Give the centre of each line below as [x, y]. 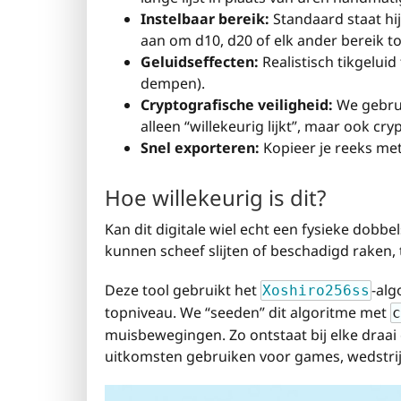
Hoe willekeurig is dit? [215, 198]
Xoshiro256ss [316, 291]
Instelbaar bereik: [205, 19]
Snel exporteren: [200, 148]
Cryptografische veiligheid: [237, 105]
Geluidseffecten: [200, 62]
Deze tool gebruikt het [183, 290]
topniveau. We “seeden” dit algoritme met [247, 313]
